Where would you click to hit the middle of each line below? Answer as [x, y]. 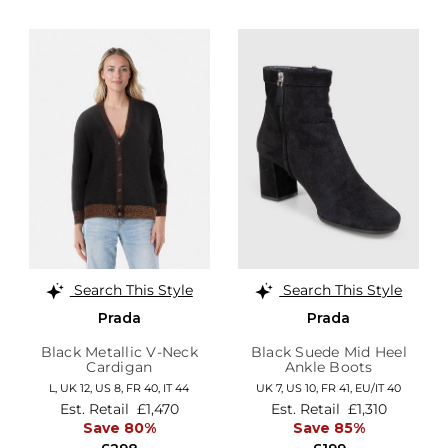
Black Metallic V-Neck [119, 351]
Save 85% [328, 428]
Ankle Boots [328, 366]
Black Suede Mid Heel [328, 351]
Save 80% [119, 428]
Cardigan [119, 366]
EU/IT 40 [378, 387]
